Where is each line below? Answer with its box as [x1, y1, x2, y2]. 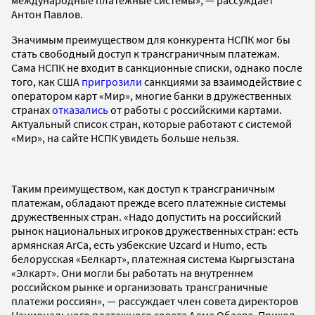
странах [11, 103, 52, 117]
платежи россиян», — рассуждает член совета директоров [11, 294, 298, 309]
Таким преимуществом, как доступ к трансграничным [11, 181, 275, 196]
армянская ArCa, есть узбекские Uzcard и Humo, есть [11, 238, 267, 252]
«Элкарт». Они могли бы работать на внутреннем [11, 266, 253, 281]
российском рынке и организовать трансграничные [11, 280, 268, 295]
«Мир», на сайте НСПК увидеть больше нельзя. [11, 131, 239, 146]
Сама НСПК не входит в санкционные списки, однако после [11, 60, 302, 75]
